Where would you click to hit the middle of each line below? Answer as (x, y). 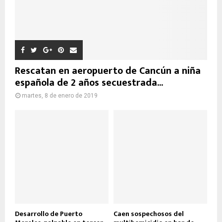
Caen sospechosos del (149, 214)
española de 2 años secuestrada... (89, 83)
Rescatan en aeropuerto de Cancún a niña (108, 71)
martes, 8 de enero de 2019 (60, 96)
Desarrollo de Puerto (49, 214)
